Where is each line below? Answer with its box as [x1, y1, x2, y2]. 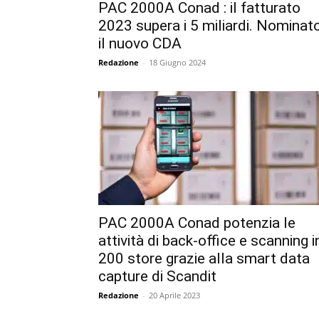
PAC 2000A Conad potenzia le [98, 214, 296, 231]
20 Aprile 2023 [149, 289, 200, 300]
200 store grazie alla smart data [98, 249, 310, 267]
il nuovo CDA [98, 34, 182, 52]
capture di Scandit [98, 267, 216, 285]
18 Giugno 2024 [149, 56, 206, 68]
